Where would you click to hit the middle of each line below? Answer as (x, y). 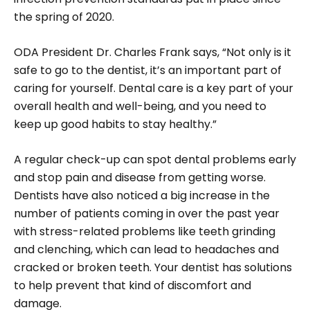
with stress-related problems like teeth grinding (145, 232)
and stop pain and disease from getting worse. (140, 178)
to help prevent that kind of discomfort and (133, 286)
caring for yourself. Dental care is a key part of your (154, 89)
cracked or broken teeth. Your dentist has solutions (153, 268)
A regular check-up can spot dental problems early (155, 160)
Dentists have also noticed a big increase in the (142, 196)
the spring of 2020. (64, 17)
